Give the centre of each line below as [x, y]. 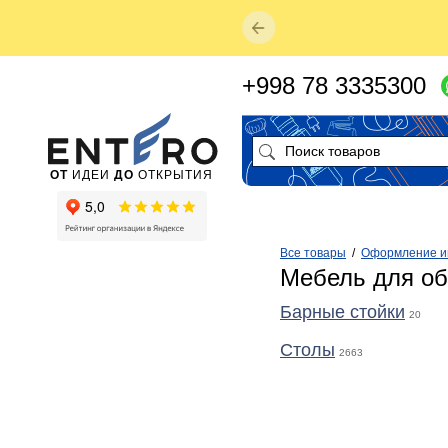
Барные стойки [342, 312]
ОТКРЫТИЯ [173, 174]
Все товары [313, 253]
